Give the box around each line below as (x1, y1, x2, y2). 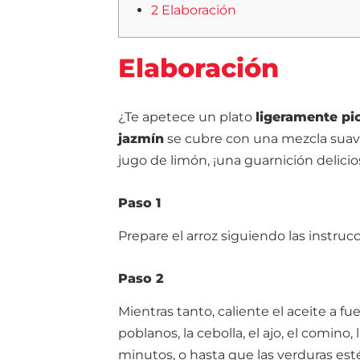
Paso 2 (118, 271, 164, 286)
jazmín (118, 131, 164, 146)
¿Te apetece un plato (118, 109, 256, 125)
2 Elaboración (151, 2, 236, 18)
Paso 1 (118, 195, 161, 211)
